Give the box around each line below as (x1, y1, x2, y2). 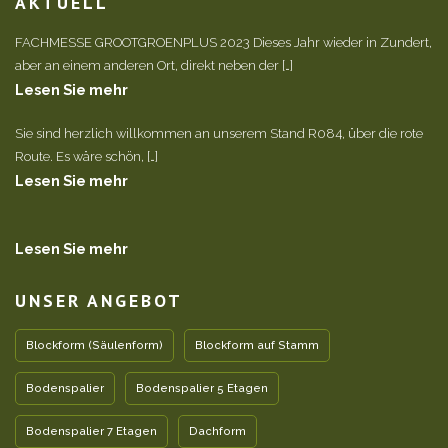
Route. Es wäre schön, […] (15, 149, 158, 164)
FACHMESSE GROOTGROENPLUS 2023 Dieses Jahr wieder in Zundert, (15, 35, 432, 50)
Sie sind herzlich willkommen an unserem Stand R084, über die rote (15, 126, 423, 141)
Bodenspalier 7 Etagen (26, 424, 157, 438)
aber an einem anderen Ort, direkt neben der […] (15, 58, 293, 73)
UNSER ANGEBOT (15, 289, 183, 312)
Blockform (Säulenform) (26, 338, 163, 352)
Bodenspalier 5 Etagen (136, 381, 268, 395)
